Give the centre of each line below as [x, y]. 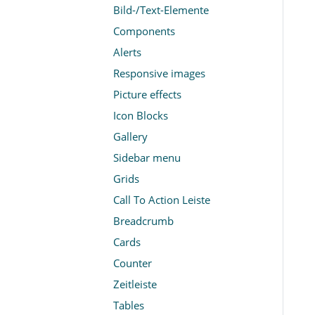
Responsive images [159, 73]
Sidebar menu [147, 158]
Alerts [127, 52]
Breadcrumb [143, 221]
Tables [129, 306]
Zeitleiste [135, 284]
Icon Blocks [141, 116]
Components [144, 31]
